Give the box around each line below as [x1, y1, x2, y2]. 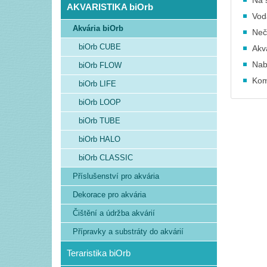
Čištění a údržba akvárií [73, 209, 155, 218]
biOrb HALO [79, 135, 120, 144]
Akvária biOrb [73, 24, 123, 33]
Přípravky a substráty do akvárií [73, 227, 184, 236]
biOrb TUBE [79, 116, 120, 125]
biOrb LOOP [79, 98, 121, 107]
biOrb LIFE [79, 79, 116, 88]
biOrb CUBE [79, 42, 121, 51]
